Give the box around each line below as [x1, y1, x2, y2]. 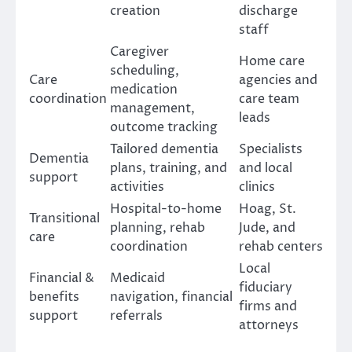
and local [239, 159, 292, 178]
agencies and [239, 71, 317, 90]
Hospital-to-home [110, 200, 222, 218]
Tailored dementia [110, 141, 218, 159]
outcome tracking [110, 119, 218, 137]
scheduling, [110, 62, 179, 80]
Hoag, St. [239, 200, 296, 218]
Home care [239, 53, 305, 71]
